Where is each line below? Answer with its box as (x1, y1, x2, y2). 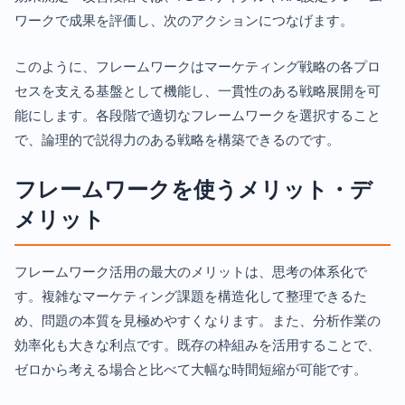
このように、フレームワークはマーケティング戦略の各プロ (14, 57, 381, 76)
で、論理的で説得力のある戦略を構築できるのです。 (14, 130, 340, 149)
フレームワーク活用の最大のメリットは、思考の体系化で (14, 262, 367, 281)
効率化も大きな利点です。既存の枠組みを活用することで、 (14, 335, 381, 354)
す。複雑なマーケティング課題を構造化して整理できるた (14, 287, 367, 306)
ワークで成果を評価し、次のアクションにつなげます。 (14, 11, 353, 30)
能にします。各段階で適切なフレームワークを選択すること (14, 106, 381, 125)
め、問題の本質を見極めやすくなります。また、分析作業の (14, 311, 381, 330)
